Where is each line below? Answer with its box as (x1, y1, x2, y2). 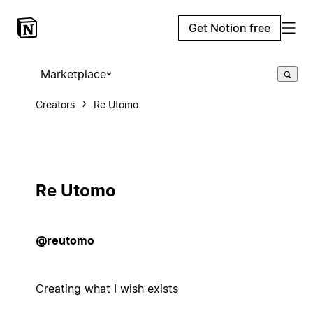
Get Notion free (189, 21, 270, 35)
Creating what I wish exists (35, 282, 178, 296)
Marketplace (40, 67, 106, 81)
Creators (35, 99, 75, 110)
